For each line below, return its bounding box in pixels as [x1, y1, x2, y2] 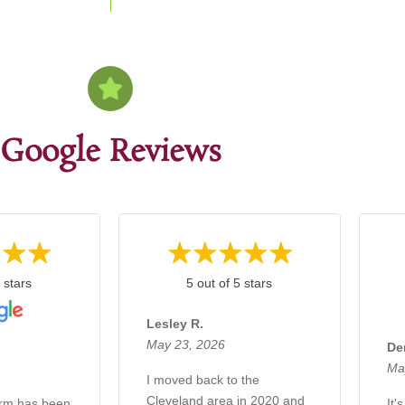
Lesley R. [146, 316, 203, 331]
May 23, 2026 [146, 336, 225, 352]
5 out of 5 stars [186, 275, 273, 290]
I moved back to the [146, 372, 259, 387]
